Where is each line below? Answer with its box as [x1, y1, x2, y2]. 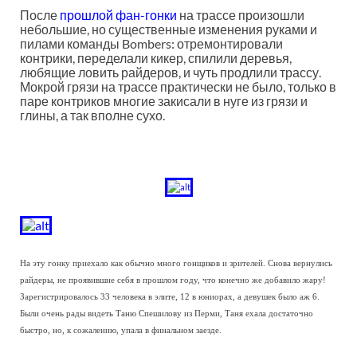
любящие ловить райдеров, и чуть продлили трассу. [20, 64, 321, 80]
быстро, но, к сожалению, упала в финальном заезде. [20, 325, 222, 335]
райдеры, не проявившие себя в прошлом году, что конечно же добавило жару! [20, 275, 326, 284]
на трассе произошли [177, 6, 304, 22]
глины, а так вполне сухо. [20, 107, 165, 123]
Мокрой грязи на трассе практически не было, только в [20, 78, 336, 94]
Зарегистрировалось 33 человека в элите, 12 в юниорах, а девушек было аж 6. [20, 292, 320, 301]
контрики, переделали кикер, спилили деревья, [20, 49, 292, 65]
